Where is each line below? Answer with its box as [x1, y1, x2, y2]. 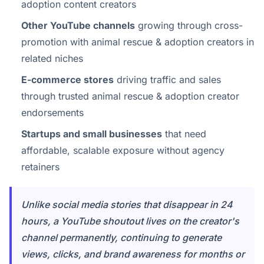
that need [162, 128, 206, 140]
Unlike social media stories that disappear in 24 [21, 199, 233, 210]
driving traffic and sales [114, 74, 221, 85]
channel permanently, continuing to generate [21, 232, 222, 243]
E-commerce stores [21, 74, 114, 85]
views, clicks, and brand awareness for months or [21, 248, 245, 260]
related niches [21, 52, 83, 64]
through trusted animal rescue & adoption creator [21, 90, 239, 102]
